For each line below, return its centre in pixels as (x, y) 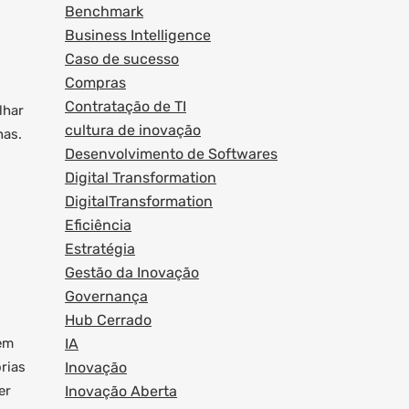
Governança (106, 296)
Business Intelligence (138, 35)
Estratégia (100, 249)
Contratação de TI (126, 106)
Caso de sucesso (122, 59)
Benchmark (104, 11)
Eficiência (98, 225)
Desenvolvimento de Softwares (171, 154)
